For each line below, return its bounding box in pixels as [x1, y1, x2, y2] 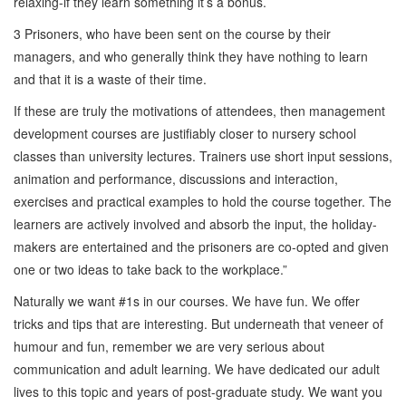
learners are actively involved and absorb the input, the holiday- [14, 214, 377, 233]
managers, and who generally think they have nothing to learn [14, 46, 368, 65]
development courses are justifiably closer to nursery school [14, 123, 356, 142]
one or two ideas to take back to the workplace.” [14, 259, 287, 278]
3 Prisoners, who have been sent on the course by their [14, 24, 331, 43]
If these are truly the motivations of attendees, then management [14, 101, 385, 120]
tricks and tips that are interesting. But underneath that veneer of [14, 314, 383, 333]
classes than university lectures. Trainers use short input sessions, [14, 146, 392, 165]
